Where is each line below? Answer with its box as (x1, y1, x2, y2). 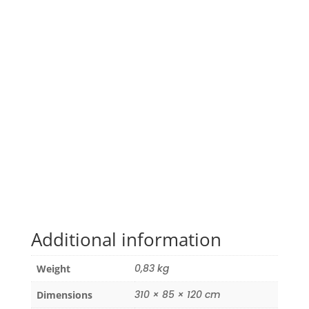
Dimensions (36, 288, 92, 302)
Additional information (30, 227, 221, 252)
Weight (36, 262, 70, 276)
